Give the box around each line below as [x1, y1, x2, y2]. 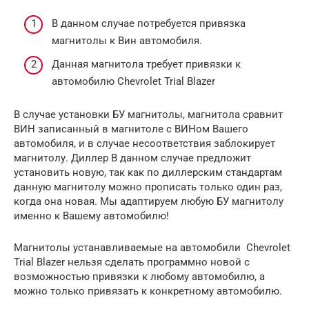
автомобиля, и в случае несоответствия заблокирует [14, 137, 275, 150]
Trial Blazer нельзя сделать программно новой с [14, 255, 250, 268]
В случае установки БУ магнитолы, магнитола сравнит [14, 108, 283, 121]
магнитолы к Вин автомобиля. [52, 34, 202, 48]
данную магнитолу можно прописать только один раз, [14, 180, 282, 193]
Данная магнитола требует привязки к [52, 57, 241, 70]
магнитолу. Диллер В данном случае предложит [14, 151, 251, 164]
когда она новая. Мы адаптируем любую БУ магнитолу [14, 195, 283, 208]
